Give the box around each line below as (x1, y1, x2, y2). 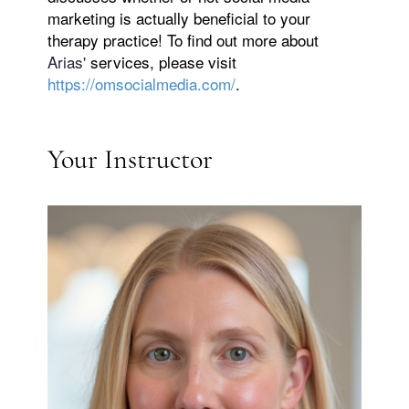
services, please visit (90, 50, 237, 74)
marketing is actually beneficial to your (47, 6, 311, 30)
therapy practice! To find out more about (47, 28, 320, 52)
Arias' (47, 50, 91, 74)
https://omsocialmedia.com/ (47, 72, 236, 96)
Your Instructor (47, 142, 214, 177)
